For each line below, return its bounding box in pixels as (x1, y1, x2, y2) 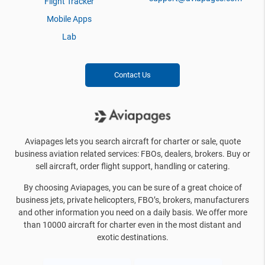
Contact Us (114, 70, 151, 79)
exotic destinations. (96, 232, 169, 242)
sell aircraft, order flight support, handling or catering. (35, 161, 230, 171)
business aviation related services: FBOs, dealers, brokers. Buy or (15, 149, 250, 159)
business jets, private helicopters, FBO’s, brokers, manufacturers (16, 195, 249, 205)
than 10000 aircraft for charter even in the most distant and (24, 220, 241, 230)
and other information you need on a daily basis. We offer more (18, 208, 247, 217)
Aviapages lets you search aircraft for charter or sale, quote (24, 137, 241, 146)
